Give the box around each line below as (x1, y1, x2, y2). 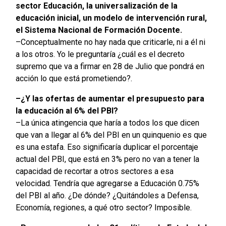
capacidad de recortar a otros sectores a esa (15, 166, 174, 177)
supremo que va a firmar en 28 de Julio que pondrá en (15, 62, 204, 72)
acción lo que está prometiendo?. (15, 74, 132, 84)
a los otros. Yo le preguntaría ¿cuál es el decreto (15, 49, 185, 60)
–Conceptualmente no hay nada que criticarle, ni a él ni (15, 37, 205, 47)
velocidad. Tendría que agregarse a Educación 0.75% (15, 179, 199, 189)
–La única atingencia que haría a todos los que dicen (15, 118, 199, 128)
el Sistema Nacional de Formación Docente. (15, 25, 182, 35)
